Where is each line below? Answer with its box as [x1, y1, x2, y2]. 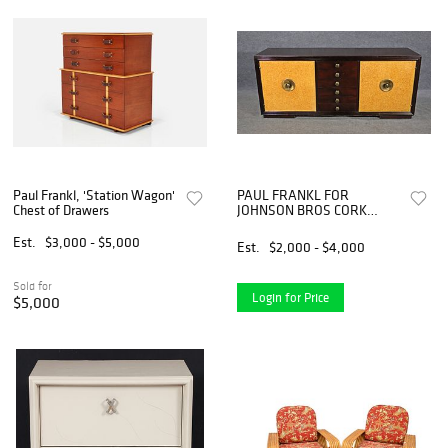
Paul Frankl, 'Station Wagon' [13, 185, 175, 204]
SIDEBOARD [237, 215, 309, 234]
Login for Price [252, 288, 330, 306]
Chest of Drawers [13, 200, 109, 219]
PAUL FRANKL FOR [237, 185, 350, 204]
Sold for [13, 278, 52, 293]
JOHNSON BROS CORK [237, 200, 368, 219]
